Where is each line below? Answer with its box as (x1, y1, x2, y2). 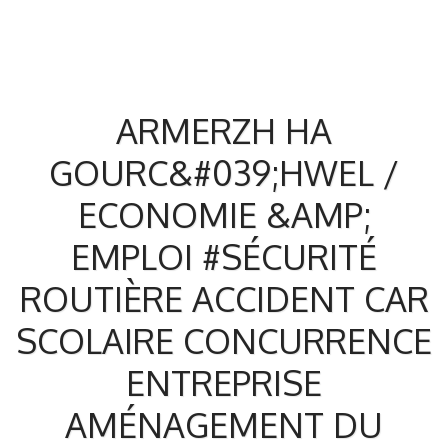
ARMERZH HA (116, 109, 332, 152)
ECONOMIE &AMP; (77, 193, 371, 236)
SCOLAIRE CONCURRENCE (16, 319, 432, 362)
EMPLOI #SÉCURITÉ (71, 235, 377, 278)
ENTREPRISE (126, 361, 322, 404)
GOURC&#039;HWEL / (49, 151, 399, 194)
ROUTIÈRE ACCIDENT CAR (19, 277, 429, 320)
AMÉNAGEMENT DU (65, 403, 383, 446)
